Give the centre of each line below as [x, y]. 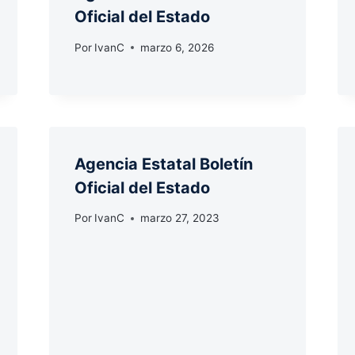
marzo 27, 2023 [179, 218]
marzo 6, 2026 [177, 47]
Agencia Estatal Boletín [163, 164]
